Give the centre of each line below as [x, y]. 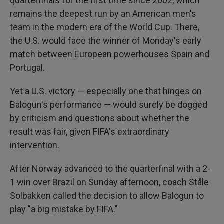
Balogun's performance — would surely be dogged [109, 104]
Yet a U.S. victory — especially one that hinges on [106, 91]
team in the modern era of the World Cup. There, [105, 27]
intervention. [35, 145]
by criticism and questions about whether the [100, 118]
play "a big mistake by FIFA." [64, 209]
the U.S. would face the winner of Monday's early [106, 40]
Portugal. [27, 67]
